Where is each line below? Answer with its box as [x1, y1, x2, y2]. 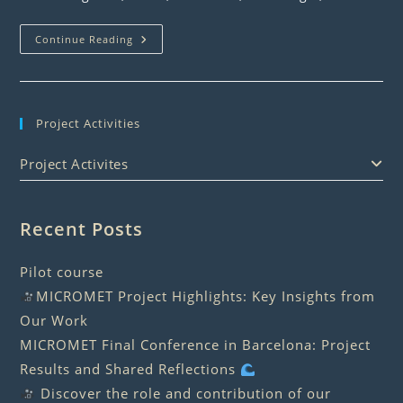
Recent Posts [20, 217, 144, 242]
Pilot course [20, 263, 104, 282]
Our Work [20, 311, 89, 330]
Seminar [132, 43, 190, 61]
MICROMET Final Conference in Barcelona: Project [20, 336, 372, 354]
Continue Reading [35, 32, 134, 47]
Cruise [132, 31, 177, 49]
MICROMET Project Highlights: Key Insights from [35, 287, 375, 306]
